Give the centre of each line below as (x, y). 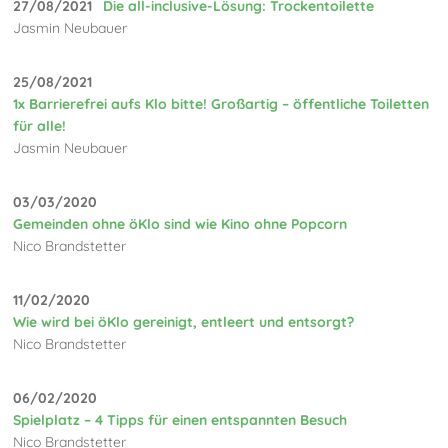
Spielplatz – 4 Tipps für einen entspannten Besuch (180, 419)
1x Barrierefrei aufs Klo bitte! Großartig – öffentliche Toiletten (221, 103)
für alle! (40, 125)
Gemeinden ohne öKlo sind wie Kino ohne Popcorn (180, 223)
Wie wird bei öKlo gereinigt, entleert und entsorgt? (184, 321)
